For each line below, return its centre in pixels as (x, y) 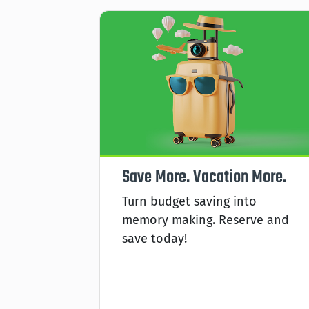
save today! (154, 238)
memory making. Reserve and (206, 220)
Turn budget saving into (189, 201)
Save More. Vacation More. (204, 177)
